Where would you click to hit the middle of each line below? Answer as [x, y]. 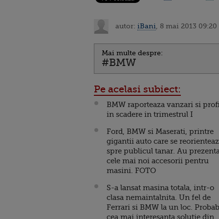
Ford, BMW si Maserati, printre [160, 131]
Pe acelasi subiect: [137, 89]
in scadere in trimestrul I [150, 114]
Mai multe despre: [132, 53]
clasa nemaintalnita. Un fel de [159, 197]
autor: [125, 26]
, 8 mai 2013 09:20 [186, 26]
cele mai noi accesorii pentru [158, 161]
